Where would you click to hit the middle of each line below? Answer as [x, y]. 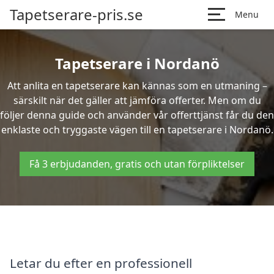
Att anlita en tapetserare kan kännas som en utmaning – [137, 86]
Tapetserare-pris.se [76, 14]
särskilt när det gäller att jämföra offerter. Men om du [137, 100]
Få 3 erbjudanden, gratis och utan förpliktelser [137, 164]
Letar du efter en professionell [101, 263]
